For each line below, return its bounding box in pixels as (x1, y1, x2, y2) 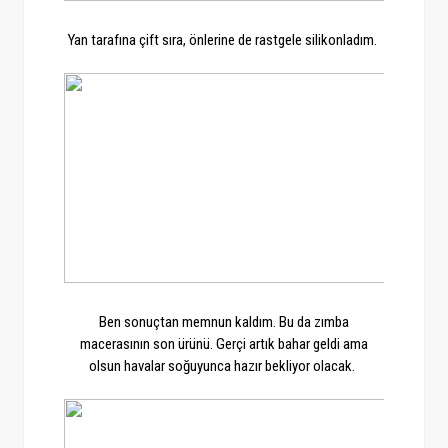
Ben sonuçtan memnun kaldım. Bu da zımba (98, 313, 349, 332)
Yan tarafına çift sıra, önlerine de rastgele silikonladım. (67, 31, 380, 50)
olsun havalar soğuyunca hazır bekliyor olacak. (89, 357, 359, 376)
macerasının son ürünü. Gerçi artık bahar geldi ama (79, 335, 368, 354)
